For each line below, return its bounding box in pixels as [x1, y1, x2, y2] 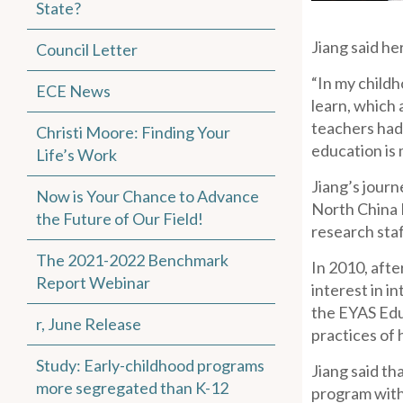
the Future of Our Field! [36, 209, 203, 228]
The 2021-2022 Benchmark [36, 250, 228, 270]
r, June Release [36, 314, 141, 334]
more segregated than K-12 [36, 378, 228, 398]
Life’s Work [36, 145, 117, 165]
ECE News [36, 81, 111, 101]
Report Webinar [36, 273, 150, 292]
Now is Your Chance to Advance [36, 186, 259, 206]
